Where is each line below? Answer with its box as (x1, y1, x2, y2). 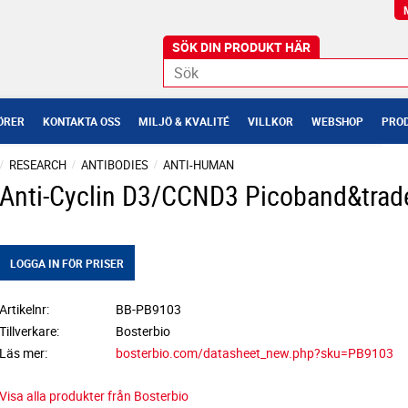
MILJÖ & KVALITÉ (138, 114, 229, 128)
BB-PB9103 (116, 301, 182, 318)
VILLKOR (248, 114, 293, 128)
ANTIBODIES (80, 157, 148, 173)
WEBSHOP (311, 114, 363, 128)
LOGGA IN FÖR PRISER (9, 256, 124, 270)
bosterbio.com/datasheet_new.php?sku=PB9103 (116, 343, 394, 362)
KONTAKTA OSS (43, 114, 120, 128)
